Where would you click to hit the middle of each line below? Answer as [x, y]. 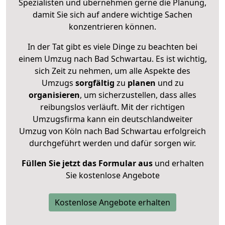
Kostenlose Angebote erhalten [113, 202]
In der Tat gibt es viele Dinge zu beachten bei [113, 46]
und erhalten [178, 163]
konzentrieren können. [113, 26]
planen [141, 83]
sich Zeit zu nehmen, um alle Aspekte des [113, 71]
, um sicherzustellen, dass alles [138, 95]
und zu [170, 83]
